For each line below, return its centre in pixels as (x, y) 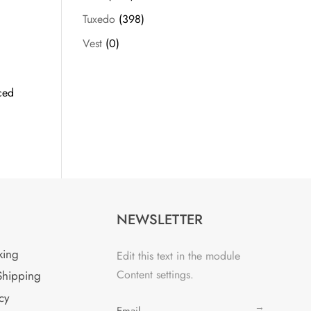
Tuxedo (99, 19)
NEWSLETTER (159, 219)
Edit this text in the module (178, 255)
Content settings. (155, 274)
